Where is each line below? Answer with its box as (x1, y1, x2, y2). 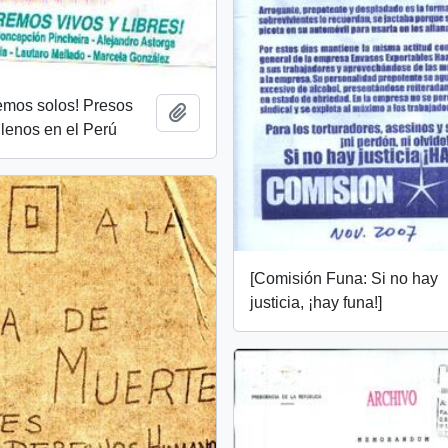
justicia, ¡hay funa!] (250, 294, 383, 312)
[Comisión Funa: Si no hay (250, 270, 439, 288)
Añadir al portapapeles (186, 103, 348, 121)
